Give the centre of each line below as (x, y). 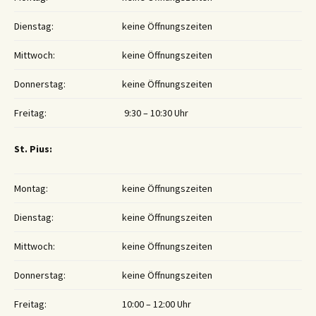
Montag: (31, 189)
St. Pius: (33, 149)
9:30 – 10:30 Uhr (155, 113)
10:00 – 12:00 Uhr (157, 304)
